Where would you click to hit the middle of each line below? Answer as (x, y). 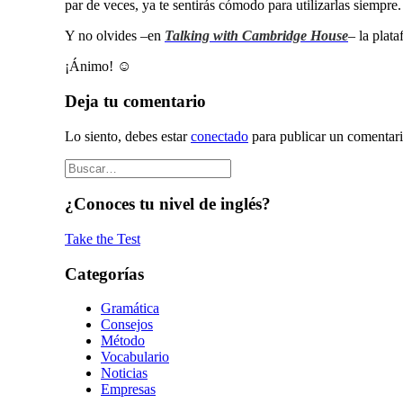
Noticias (124, 373)
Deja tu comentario (135, 101)
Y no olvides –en (115, 36)
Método (123, 341)
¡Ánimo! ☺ (98, 67)
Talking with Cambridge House (256, 36)
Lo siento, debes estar (128, 136)
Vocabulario (135, 357)
